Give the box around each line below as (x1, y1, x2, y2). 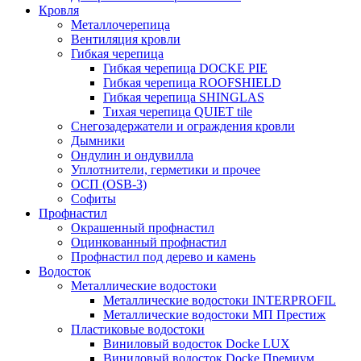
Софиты (71, 192, 116, 205)
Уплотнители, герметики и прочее (71, 163, 260, 176)
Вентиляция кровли (71, 32, 180, 46)
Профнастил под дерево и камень (71, 250, 255, 263)
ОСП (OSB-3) (71, 177, 147, 191)
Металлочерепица (71, 18, 170, 31)
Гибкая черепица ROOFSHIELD (103, 76, 281, 89)
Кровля (39, 3, 79, 17)
